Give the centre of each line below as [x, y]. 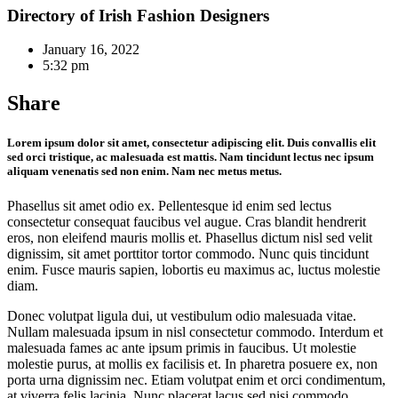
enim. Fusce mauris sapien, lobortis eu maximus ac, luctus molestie [194, 269]
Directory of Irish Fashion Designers [138, 15]
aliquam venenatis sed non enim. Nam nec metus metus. [144, 171]
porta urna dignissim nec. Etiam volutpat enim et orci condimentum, [196, 379]
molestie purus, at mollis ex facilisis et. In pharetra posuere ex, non [192, 363]
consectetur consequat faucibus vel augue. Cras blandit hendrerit [187, 221]
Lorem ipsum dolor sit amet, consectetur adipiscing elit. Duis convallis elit [191, 142]
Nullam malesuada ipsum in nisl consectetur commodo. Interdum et [195, 331]
